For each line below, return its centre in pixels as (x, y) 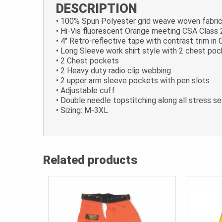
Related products (90, 160)
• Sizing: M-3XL (82, 111)
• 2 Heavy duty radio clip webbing (113, 71)
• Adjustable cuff (85, 91)
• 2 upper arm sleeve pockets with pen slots (133, 81)
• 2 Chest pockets (87, 61)
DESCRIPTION (97, 9)
